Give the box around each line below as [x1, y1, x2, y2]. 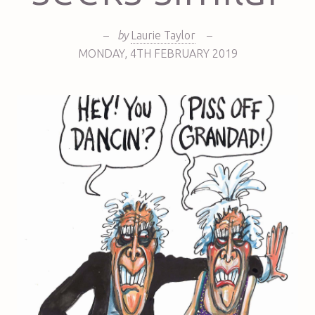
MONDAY [77, 46, 124, 60]
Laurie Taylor [130, 28, 195, 41]
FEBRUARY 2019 [153, 46, 238, 60]
